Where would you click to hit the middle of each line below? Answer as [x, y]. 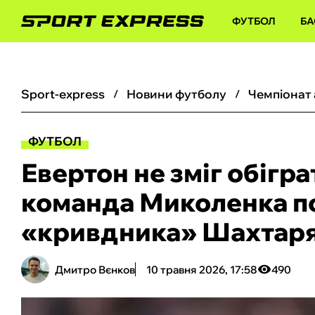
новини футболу [181, 94]
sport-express [67, 94]
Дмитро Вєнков [95, 269]
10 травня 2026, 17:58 [202, 269]
